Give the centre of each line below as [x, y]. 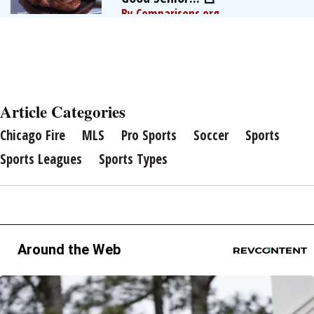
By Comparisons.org [170, 14]
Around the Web [69, 250]
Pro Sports [149, 135]
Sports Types [133, 159]
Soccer [211, 135]
